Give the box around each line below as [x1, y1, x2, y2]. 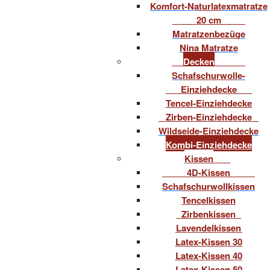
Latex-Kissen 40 [175, 249, 242, 263]
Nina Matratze [179, 41, 238, 55]
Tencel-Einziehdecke [165, 96, 252, 110]
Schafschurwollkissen [162, 180, 255, 193]
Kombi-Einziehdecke [165, 138, 252, 152]
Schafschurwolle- [172, 69, 245, 83]
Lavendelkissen [176, 221, 241, 235]
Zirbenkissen [181, 207, 236, 221]
